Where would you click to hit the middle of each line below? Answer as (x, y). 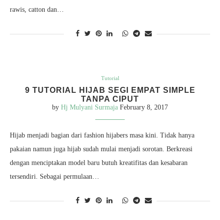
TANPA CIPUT (110, 99)
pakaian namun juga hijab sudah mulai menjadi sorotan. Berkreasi (101, 149)
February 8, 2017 (144, 107)
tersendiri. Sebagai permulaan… (55, 177)
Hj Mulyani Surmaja (89, 107)
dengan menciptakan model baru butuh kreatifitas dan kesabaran (99, 163)
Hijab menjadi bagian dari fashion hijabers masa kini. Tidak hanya (102, 135)
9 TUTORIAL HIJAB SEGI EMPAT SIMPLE (110, 90)
